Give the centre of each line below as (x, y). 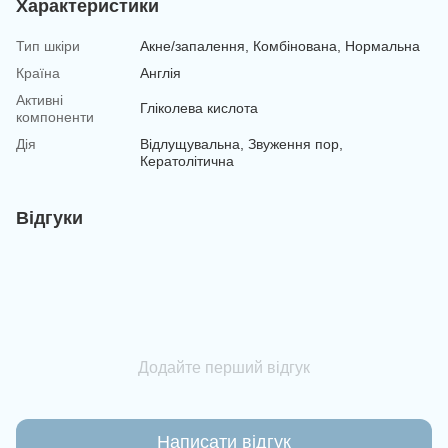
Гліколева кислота (199, 107)
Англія (160, 72)
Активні (39, 99)
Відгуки (49, 217)
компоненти (55, 116)
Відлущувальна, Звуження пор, (241, 143)
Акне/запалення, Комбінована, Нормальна (280, 45)
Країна (38, 72)
